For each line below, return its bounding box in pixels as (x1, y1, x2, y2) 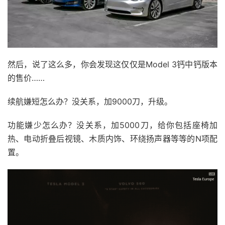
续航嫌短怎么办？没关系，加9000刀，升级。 (8, 96, 172, 106)
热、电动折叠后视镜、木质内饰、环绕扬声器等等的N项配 (8, 133, 217, 144)
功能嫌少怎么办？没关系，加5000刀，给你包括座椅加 (8, 120, 217, 130)
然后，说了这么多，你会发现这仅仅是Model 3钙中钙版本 (8, 59, 217, 69)
